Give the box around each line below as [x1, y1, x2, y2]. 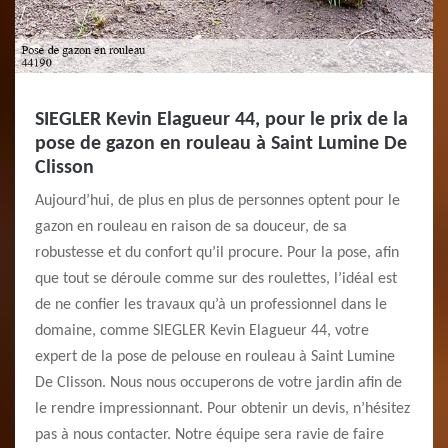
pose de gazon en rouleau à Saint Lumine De [35, 134, 407, 154]
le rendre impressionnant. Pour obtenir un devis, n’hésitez [35, 401, 410, 417]
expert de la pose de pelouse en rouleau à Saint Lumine [35, 349, 395, 365]
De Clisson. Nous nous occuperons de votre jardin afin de [35, 375, 402, 391]
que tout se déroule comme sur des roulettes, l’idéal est [35, 271, 397, 287]
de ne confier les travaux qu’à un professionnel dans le [35, 297, 387, 313]
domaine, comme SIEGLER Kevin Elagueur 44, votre [35, 323, 369, 339]
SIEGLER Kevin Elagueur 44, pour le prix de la [35, 110, 408, 130]
